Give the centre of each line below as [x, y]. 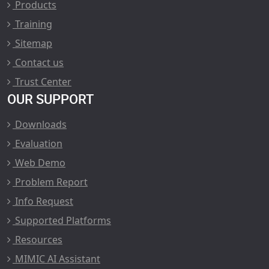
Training [32, 24]
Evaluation [38, 144]
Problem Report [50, 182]
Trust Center [42, 82]
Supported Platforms [62, 220]
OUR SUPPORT [50, 99]
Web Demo [39, 163]
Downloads [40, 124]
